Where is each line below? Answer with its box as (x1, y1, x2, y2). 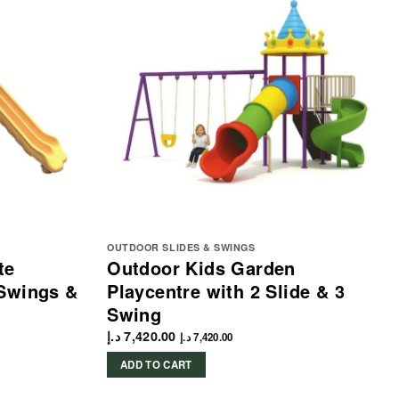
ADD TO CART (119, 357, 192, 373)
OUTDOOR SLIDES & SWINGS (107, 240, 256, 254)
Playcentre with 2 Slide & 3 (107, 277, 345, 304)
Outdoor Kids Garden (107, 254, 296, 281)
